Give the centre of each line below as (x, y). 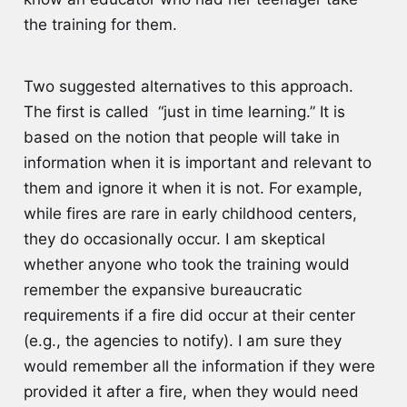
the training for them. (100, 24)
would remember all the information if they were (199, 367)
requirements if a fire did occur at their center (189, 316)
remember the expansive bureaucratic (162, 290)
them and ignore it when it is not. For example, (193, 189)
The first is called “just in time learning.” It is (184, 112)
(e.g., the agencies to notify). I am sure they (182, 341)
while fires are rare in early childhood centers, (190, 214)
